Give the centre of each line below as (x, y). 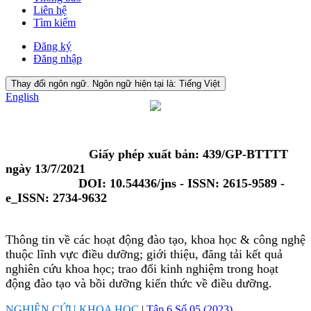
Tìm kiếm (54, 22)
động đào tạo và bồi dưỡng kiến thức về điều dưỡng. (139, 283)
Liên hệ (50, 10)
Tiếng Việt (200, 83)
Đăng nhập (58, 58)
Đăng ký (52, 46)
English (22, 96)
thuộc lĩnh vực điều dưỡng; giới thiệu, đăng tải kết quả (144, 254)
